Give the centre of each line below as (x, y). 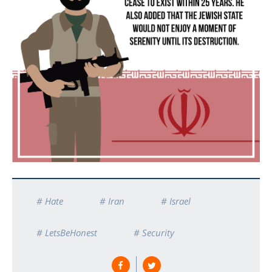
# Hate (50, 201)
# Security (154, 232)
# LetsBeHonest (67, 232)
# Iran (112, 201)
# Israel (176, 201)
